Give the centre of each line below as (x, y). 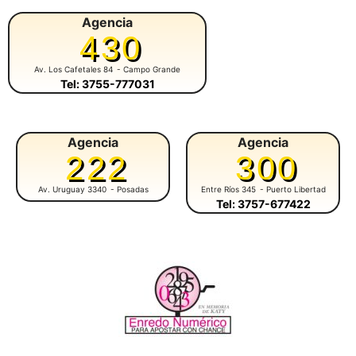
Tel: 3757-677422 (263, 203)
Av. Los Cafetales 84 (74, 69)
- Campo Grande (149, 69)
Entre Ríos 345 (228, 189)
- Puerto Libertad (292, 189)
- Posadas (129, 189)
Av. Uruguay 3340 (72, 189)
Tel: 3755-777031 (107, 83)
